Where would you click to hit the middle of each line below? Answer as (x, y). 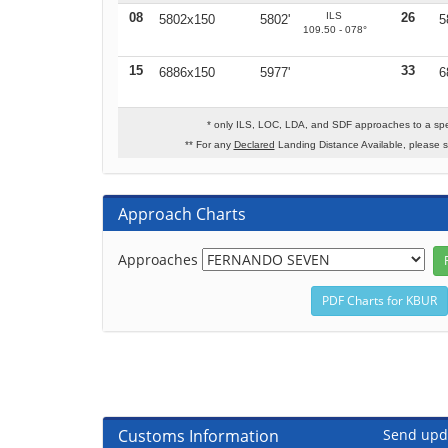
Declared (254, 144)
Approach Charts (182, 214)
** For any (209, 144)
